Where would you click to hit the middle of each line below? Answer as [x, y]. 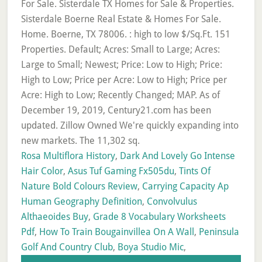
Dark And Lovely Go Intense [177, 156]
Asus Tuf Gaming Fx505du [121, 171]
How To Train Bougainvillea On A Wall [116, 232]
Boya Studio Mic [150, 247]
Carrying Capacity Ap [185, 186]
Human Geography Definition [81, 201]
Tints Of [194, 171]
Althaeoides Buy [54, 217]
